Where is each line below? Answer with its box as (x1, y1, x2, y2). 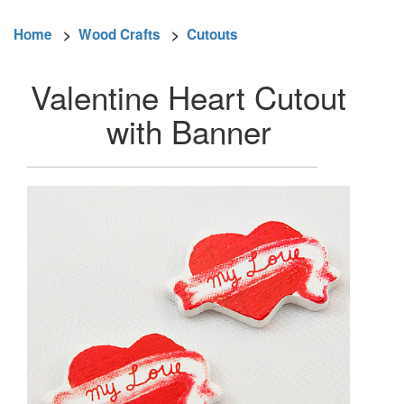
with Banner (106, 107, 271, 153)
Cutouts (187, 24, 238, 45)
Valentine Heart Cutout (31, 73, 346, 119)
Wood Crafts (78, 24, 161, 45)
